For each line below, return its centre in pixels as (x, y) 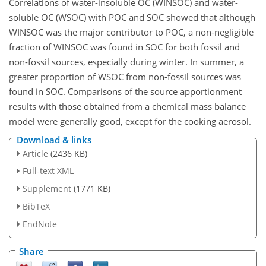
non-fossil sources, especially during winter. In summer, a (126, 62)
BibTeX (36, 207)
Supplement (47, 189)
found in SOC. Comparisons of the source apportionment (125, 91)
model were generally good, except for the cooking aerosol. (130, 121)
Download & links (54, 139)
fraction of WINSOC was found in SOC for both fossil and (124, 47)
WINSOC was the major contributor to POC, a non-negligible (131, 32)
